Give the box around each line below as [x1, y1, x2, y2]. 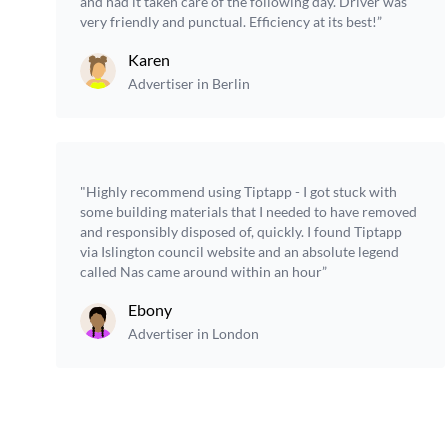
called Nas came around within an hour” [80, 263, 327, 280]
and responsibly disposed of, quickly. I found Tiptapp [80, 223, 402, 240]
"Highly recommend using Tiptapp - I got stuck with [80, 183, 397, 200]
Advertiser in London [128, 325, 259, 342]
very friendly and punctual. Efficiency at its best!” [80, 13, 382, 30]
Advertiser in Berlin [128, 75, 250, 92]
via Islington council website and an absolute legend [80, 243, 399, 260]
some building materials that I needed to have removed [80, 203, 417, 220]
